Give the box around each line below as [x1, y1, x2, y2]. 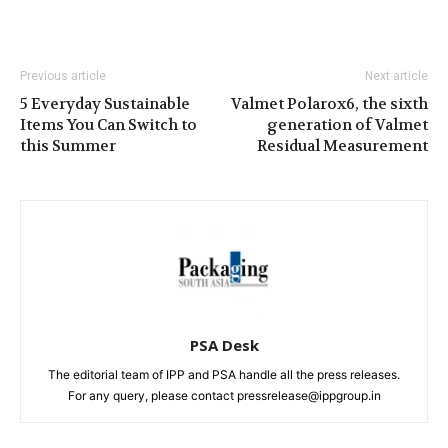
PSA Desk [189, 335, 259, 356]
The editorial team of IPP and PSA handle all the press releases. [48, 367, 400, 383]
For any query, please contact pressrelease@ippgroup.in [67, 388, 381, 404]
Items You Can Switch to [20, 115, 197, 136]
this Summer [20, 136, 116, 157]
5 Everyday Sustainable [20, 94, 190, 115]
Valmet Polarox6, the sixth [231, 94, 428, 115]
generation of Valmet [267, 115, 428, 136]
